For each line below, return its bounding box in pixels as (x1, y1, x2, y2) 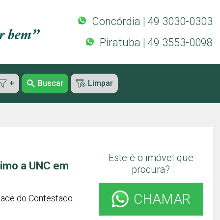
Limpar (87, 79, 113, 88)
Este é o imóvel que (108, 152, 193, 164)
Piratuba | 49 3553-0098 (100, 36, 213, 49)
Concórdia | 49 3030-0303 (92, 15, 213, 27)
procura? (132, 164, 170, 175)
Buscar (37, 79, 63, 88)
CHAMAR (133, 191, 191, 207)
